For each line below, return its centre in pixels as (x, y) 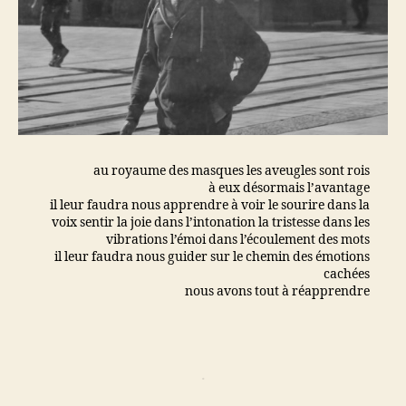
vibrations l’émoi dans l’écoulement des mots (238, 239)
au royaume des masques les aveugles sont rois (232, 170)
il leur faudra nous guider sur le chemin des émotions (212, 256)
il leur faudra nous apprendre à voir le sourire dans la (210, 205)
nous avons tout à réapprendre (277, 291)
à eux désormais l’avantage (289, 188)
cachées (347, 274)
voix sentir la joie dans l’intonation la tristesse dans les (211, 222)
